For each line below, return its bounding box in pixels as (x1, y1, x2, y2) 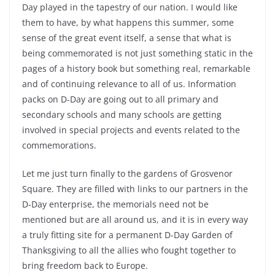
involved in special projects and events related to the (22, 124, 240, 136)
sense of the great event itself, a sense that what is (22, 32, 231, 44)
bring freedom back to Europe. (22, 260, 148, 271)
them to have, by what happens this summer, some (22, 17, 234, 28)
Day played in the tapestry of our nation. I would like (22, 1, 238, 13)
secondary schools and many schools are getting (22, 109, 222, 120)
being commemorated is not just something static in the (22, 47, 253, 59)
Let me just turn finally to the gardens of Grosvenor (22, 168, 233, 179)
